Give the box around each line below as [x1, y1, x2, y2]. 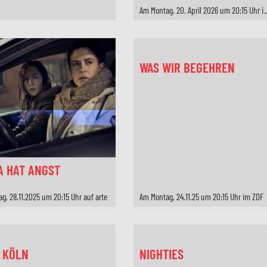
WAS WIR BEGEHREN [139, 59, 235, 76]
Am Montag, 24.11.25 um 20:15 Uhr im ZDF [139, 191, 263, 202]
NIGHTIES [139, 246, 184, 262]
